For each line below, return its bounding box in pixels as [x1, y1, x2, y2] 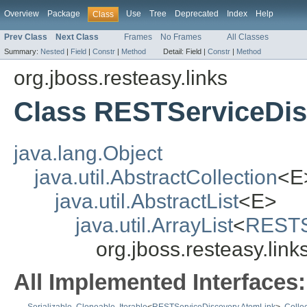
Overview [4, 9, 39, 19]
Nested [40, 47, 64, 56]
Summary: [4, 47, 40, 56]
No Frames [160, 32, 201, 42]
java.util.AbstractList [55, 190, 238, 213]
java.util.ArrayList [75, 214, 233, 237]
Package [47, 9, 80, 19]
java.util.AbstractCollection [34, 166, 278, 189]
